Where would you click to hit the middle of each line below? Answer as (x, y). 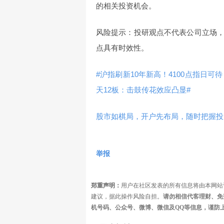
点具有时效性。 (122, 48)
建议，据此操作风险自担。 (127, 197)
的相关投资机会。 (126, 6)
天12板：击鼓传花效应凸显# (143, 90)
